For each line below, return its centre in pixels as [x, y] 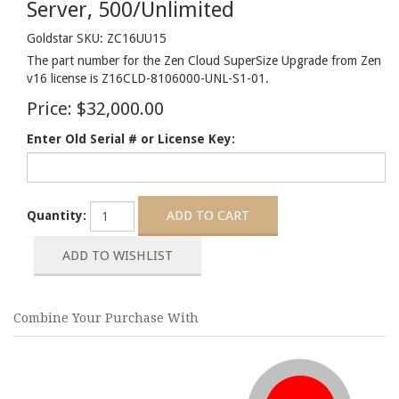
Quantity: [57, 216]
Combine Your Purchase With [106, 318]
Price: [49, 109]
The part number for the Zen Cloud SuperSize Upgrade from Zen [204, 61]
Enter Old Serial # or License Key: [131, 139]
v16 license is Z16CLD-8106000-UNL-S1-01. [148, 78]
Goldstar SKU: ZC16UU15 [97, 38]
